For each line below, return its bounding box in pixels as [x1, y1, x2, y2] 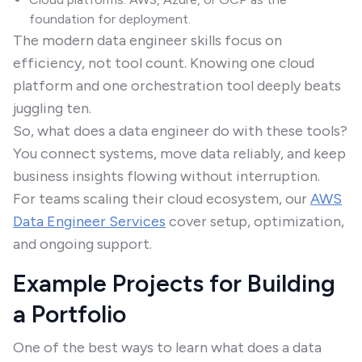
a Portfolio [13, 299, 126, 329]
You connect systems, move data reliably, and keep [13, 145, 346, 162]
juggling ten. [13, 99, 91, 117]
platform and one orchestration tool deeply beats [13, 77, 341, 95]
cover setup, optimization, [166, 213, 344, 230]
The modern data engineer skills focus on [13, 32, 282, 49]
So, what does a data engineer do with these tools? [13, 122, 347, 140]
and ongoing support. [13, 235, 152, 253]
